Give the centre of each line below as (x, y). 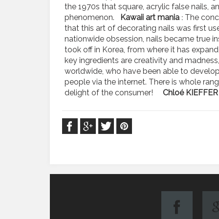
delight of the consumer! (114, 92)
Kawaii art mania (151, 17)
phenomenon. (92, 17)
